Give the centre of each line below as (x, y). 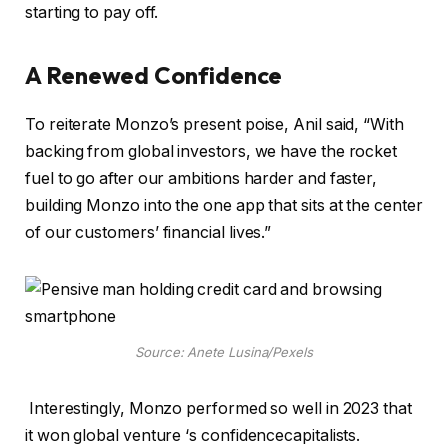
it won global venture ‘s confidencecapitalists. (197, 436)
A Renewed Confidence (159, 75)
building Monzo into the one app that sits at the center (224, 205)
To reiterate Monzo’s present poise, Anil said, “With (214, 124)
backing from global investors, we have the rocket (211, 151)
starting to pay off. (94, 12)
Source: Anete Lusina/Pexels (224, 352)
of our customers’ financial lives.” (152, 232)
